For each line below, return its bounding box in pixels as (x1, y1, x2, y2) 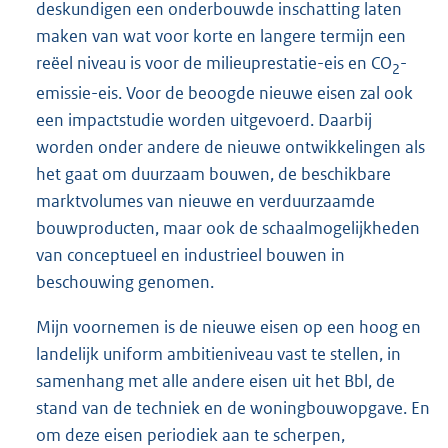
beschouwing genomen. (36, 270, 214, 293)
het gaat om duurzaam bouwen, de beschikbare (36, 162, 391, 185)
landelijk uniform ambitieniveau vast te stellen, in (36, 343, 401, 365)
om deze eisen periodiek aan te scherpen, (36, 424, 345, 446)
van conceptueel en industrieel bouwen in (36, 243, 345, 266)
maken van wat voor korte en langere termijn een (36, 25, 406, 48)
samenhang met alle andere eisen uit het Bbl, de (36, 370, 395, 392)
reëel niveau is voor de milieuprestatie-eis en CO (36, 52, 392, 75)
